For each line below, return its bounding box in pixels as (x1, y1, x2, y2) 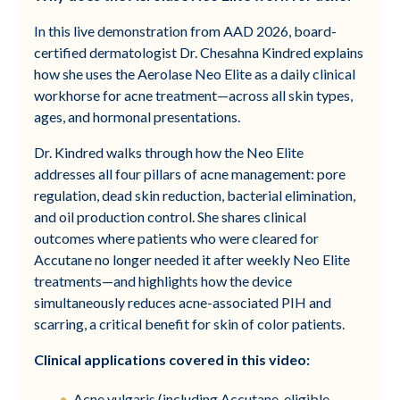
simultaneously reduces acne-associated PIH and (34, 293, 332, 311)
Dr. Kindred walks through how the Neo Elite (34, 143, 304, 161)
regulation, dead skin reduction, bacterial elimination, (34, 186, 356, 204)
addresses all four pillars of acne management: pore (34, 164, 346, 182)
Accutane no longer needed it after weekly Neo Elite (34, 250, 351, 268)
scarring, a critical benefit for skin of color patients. (34, 314, 346, 332)
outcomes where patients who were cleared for (34, 229, 320, 246)
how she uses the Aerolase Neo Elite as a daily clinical (34, 64, 356, 82)
